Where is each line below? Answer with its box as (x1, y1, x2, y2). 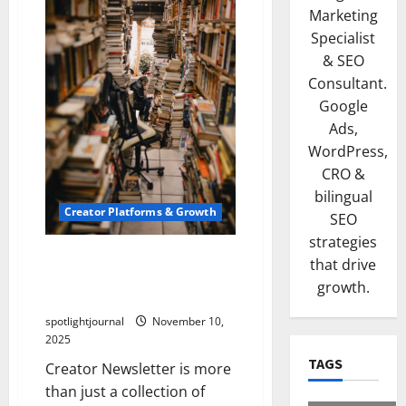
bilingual (314, 187, 372, 208)
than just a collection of (45, 382, 205, 402)
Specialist (311, 28, 376, 49)
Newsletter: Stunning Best (45, 269, 220, 288)
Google (318, 96, 368, 117)
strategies (309, 232, 378, 253)
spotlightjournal (45, 314, 124, 330)
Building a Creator (45, 249, 165, 268)
